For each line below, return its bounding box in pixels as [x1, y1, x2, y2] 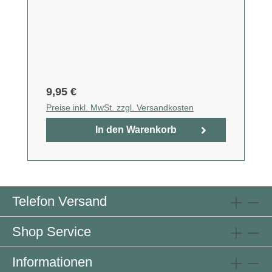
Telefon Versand [12, 194, 107, 209]
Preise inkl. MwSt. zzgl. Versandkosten [46, 103, 194, 113]
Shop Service [12, 224, 91, 240]
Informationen [12, 254, 92, 270]
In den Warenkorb [95, 124, 177, 135]
